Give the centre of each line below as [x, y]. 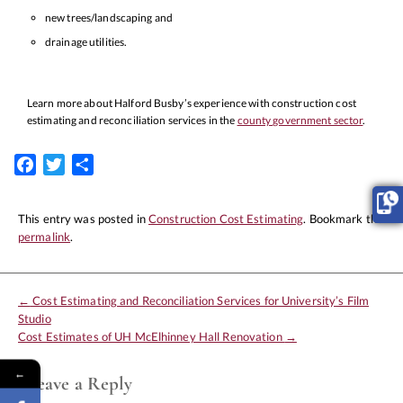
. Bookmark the [344, 219]
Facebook [67, 165]
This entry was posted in [83, 219]
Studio [35, 319]
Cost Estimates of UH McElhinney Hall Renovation [152, 337]
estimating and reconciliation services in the [132, 121]
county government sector [300, 121]
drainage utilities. [86, 42]
